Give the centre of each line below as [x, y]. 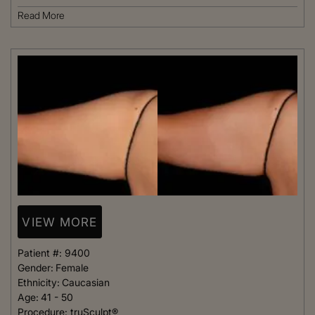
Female [72, 268]
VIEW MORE [60, 222]
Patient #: [41, 253]
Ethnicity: [39, 282]
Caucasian [86, 282]
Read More [41, 15]
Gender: [36, 268]
